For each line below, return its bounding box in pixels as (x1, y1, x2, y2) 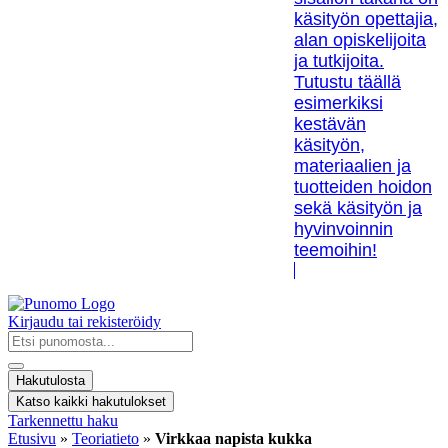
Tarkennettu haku (8, 412, 118, 430)
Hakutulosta (16, 373, 85, 389)
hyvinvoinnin (294, 219, 393, 240)
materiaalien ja (294, 156, 411, 177)
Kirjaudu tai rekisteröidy (8, 313, 161, 331)
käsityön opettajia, (294, 9, 438, 30)
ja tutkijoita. (294, 51, 384, 72)
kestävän (294, 114, 366, 135)
